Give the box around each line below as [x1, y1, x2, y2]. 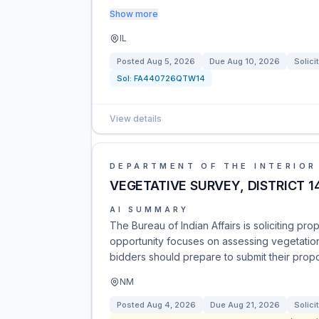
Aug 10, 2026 [227, 56, 280, 66]
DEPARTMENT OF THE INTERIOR [110, 161, 317, 171]
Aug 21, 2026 [228, 300, 280, 310]
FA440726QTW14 [134, 73, 205, 83]
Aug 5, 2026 [147, 56, 195, 66]
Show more [110, 9, 158, 19]
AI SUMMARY [110, 205, 189, 214]
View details [110, 113, 162, 124]
